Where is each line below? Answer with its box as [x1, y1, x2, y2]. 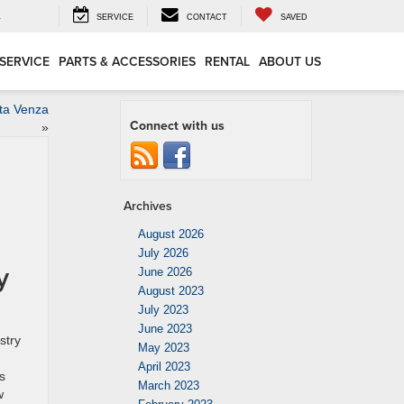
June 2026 [138, 265, 192, 279]
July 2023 [138, 303, 188, 317]
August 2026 [138, 227, 204, 241]
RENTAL [205, 52, 250, 71]
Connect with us [130, 116, 225, 134]
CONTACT [187, 13, 227, 23]
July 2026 [138, 246, 188, 260]
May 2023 [138, 341, 189, 354]
